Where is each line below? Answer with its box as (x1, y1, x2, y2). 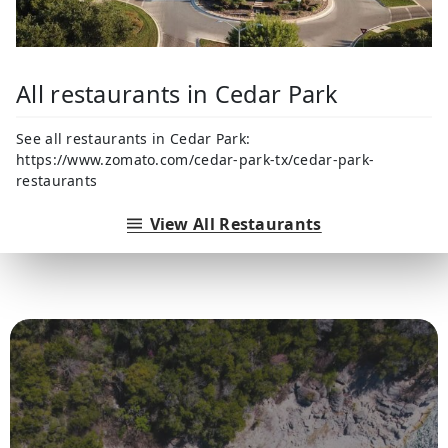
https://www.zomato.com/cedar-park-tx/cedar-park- (16, 149, 375, 169)
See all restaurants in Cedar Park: (16, 128, 251, 148)
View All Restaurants (149, 212, 322, 235)
